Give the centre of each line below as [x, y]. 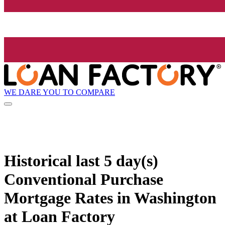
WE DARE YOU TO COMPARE [60, 92]
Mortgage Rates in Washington [110, 198]
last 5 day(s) [117, 160]
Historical [40, 160]
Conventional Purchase [84, 179]
